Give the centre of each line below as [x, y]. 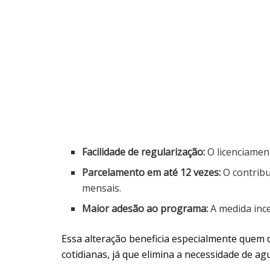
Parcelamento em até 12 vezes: [152, 172]
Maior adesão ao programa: [145, 208]
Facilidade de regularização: [144, 152]
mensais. [102, 188]
